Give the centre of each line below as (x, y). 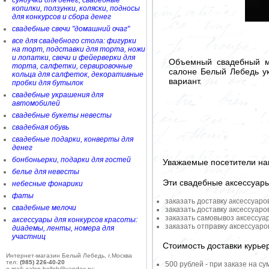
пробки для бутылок (48, 83)
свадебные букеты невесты (62, 115)
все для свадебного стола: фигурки (74, 41)
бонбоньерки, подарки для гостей (71, 160)
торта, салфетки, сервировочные (72, 66)
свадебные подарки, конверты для (73, 139)
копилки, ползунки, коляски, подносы (76, 8)
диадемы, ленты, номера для (63, 228)
